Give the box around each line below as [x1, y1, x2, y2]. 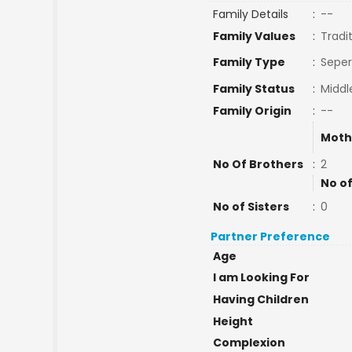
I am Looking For [212, 269, 310, 285]
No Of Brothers [212, 156, 303, 172]
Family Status [212, 81, 295, 97]
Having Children [212, 291, 309, 307]
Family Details [212, 6, 288, 22]
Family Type [212, 54, 285, 70]
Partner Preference [211, 229, 331, 244]
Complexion [212, 335, 285, 350]
